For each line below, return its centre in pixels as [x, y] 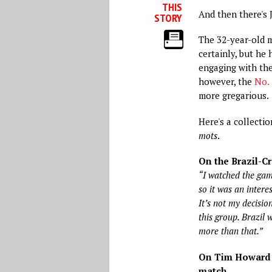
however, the [226, 81]
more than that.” [230, 231]
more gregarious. [233, 95]
